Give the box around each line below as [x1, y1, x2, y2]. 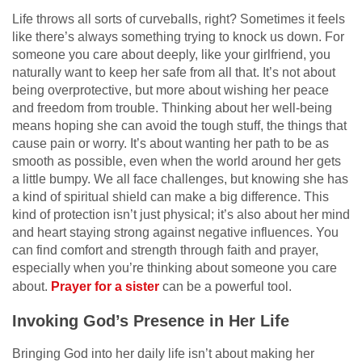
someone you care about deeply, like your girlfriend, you [12, 47, 330, 61]
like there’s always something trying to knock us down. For [12, 29, 344, 44]
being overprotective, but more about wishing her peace [12, 82, 329, 97]
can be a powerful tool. [159, 279, 292, 293]
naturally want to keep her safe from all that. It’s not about [12, 65, 335, 79]
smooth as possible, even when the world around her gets [12, 154, 341, 168]
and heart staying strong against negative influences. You [12, 225, 339, 239]
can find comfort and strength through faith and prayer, [12, 242, 318, 257]
